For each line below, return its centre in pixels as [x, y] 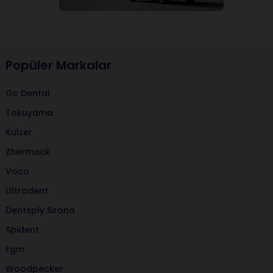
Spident [23, 230]
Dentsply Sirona [41, 210]
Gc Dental [28, 93]
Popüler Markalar [59, 65]
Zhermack [28, 152]
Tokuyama [30, 113]
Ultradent [27, 191]
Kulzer [19, 132]
